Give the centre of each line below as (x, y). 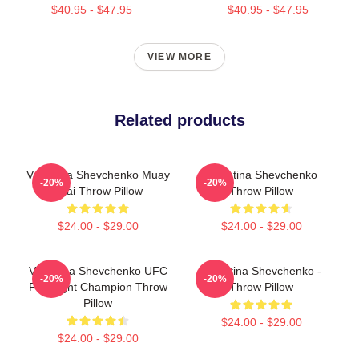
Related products (179, 120)
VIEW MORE (179, 56)
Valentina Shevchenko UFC (98, 270)
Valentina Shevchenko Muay (98, 174)
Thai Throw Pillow (98, 190)
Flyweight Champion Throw (98, 286)
